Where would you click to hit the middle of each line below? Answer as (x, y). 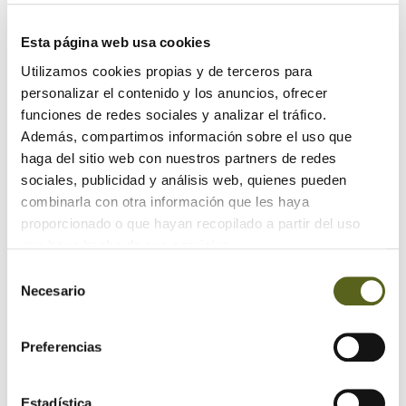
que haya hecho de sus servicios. (127, 245)
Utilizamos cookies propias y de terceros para (167, 71)
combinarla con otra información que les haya (165, 201)
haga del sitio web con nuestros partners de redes (179, 158)
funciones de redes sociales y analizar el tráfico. (174, 114)
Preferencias (62, 347)
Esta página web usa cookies (116, 43)
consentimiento (52, 316)
